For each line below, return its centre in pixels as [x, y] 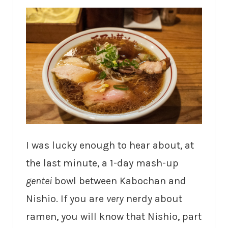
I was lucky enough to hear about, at [110, 146]
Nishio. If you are [66, 199]
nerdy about [153, 199]
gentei [39, 181]
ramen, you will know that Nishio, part [114, 217]
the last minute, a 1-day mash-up [102, 163]
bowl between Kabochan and [119, 181]
